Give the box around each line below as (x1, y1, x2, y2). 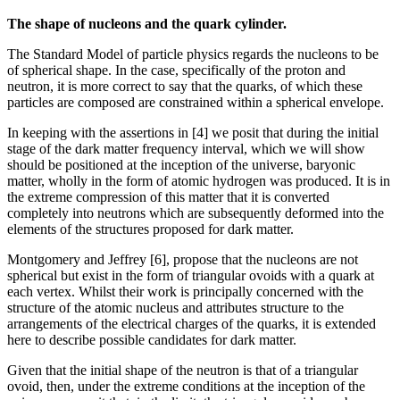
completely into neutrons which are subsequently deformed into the (7, 205, 384, 221)
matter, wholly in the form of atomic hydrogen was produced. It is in (7, 173, 390, 189)
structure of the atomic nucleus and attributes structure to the (7, 300, 344, 316)
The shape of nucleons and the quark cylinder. (7, 16, 287, 32)
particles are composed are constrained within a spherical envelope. (7, 95, 384, 111)
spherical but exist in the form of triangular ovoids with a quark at (7, 268, 374, 284)
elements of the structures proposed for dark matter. (7, 221, 294, 237)
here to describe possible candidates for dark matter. (7, 332, 296, 348)
